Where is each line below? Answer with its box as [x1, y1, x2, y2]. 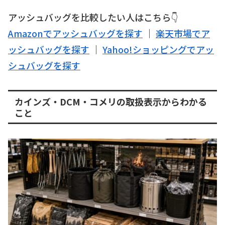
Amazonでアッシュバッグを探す [8, 27, 143, 40]
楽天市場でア [156, 27, 210, 40]
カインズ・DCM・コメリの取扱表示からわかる [14, 94, 207, 108]
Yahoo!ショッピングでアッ [102, 43, 214, 56]
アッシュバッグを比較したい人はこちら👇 [8, 11, 178, 24]
